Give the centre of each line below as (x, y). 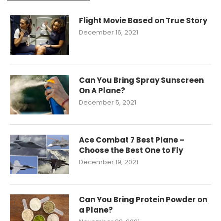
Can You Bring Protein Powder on (143, 200)
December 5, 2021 (108, 102)
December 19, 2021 (109, 162)
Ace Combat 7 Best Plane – (132, 140)
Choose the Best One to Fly (131, 150)
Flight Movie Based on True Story (143, 20)
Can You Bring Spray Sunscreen (141, 80)
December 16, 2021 (109, 32)
